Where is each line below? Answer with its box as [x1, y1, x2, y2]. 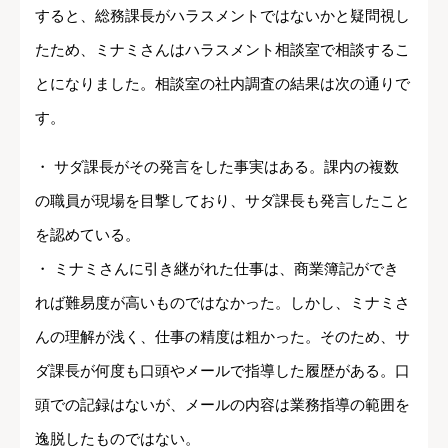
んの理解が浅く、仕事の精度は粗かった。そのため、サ [35, 327, 410, 345]
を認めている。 [35, 225, 140, 243]
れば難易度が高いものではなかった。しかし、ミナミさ [35, 293, 410, 311]
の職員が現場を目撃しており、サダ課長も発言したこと [35, 191, 410, 209]
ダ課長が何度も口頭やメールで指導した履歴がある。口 [35, 361, 410, 379]
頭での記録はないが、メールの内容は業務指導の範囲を [35, 395, 410, 413]
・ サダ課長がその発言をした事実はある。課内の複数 [35, 157, 399, 175]
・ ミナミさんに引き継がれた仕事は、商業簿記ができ [35, 259, 399, 277]
